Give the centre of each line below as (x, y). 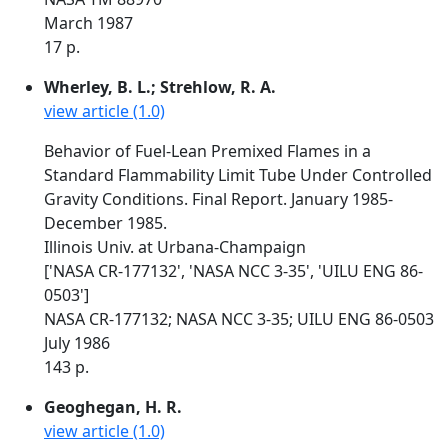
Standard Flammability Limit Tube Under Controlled (238, 175)
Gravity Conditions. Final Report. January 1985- (218, 199)
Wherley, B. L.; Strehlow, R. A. (160, 87)
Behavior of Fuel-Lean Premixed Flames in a (207, 151)
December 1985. (105, 223)
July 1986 (77, 343)
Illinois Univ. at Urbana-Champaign (175, 247)
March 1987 (88, 23)
